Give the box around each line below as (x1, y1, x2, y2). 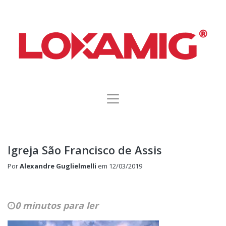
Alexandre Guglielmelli (20, 161, 96, 171)
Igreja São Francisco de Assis (8, 142, 162, 157)
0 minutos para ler (15, 199, 98, 211)
